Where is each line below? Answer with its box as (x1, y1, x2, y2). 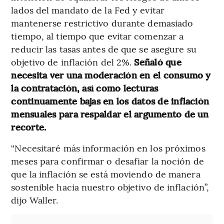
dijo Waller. (11, 193, 58, 206)
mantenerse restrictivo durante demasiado (11, 16, 193, 29)
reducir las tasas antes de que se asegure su (11, 42, 196, 55)
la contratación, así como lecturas (11, 81, 158, 94)
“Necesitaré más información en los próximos (11, 141, 205, 154)
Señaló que (134, 55, 181, 68)
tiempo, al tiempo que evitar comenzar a (11, 29, 184, 42)
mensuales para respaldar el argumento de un (11, 107, 209, 120)
